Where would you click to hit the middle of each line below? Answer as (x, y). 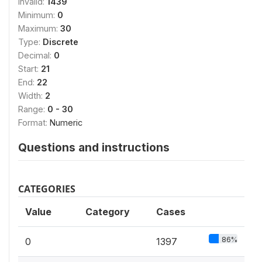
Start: (30, 69)
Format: (34, 123)
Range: (33, 109)
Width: (32, 96)
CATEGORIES (47, 189)
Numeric (66, 123)
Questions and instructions (94, 147)
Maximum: (39, 28)
